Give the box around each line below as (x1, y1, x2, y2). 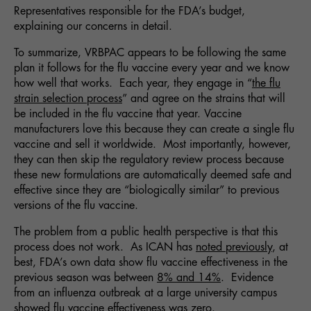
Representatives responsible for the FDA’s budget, (14, 6, 245, 17)
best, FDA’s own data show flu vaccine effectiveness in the (14, 257, 287, 269)
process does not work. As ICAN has (14, 242, 196, 253)
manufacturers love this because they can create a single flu (14, 124, 294, 135)
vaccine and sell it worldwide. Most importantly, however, (14, 139, 291, 151)
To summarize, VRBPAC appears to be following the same (14, 47, 286, 59)
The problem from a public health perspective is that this (14, 226, 278, 238)
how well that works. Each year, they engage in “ (14, 78, 252, 90)
